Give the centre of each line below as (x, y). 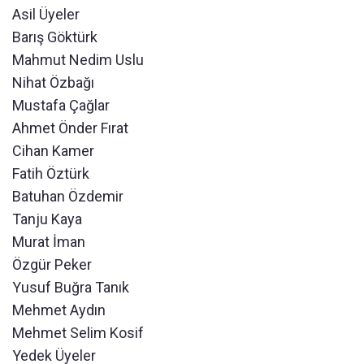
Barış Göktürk (55, 37)
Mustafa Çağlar (61, 106)
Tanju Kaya (47, 219)
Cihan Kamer (53, 151)
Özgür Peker (52, 265)
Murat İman (49, 242)
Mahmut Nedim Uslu (78, 60)
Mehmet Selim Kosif (78, 333)
